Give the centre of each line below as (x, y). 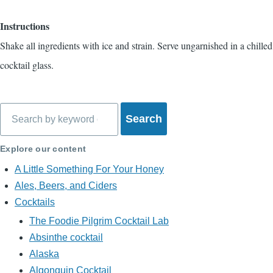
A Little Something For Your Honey (89, 169)
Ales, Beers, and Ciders (66, 186)
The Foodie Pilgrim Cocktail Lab (99, 221)
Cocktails (35, 202)
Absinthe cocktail (66, 238)
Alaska (44, 254)
